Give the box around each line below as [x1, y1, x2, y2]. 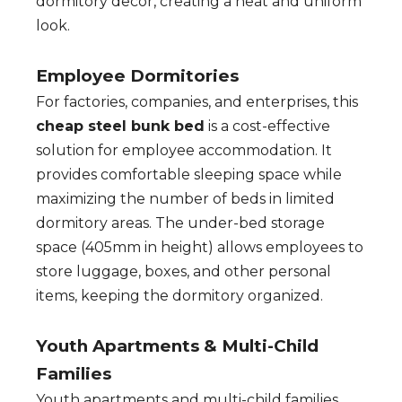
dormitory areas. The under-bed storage [36, 214, 325, 232]
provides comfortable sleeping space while [36, 166, 342, 184]
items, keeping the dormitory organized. [36, 287, 323, 305]
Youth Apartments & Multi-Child [36, 336, 319, 357]
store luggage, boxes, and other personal [36, 263, 331, 281]
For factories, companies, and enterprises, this [36, 93, 358, 111]
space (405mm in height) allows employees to [36, 239, 363, 257]
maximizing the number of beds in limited [36, 190, 335, 208]
